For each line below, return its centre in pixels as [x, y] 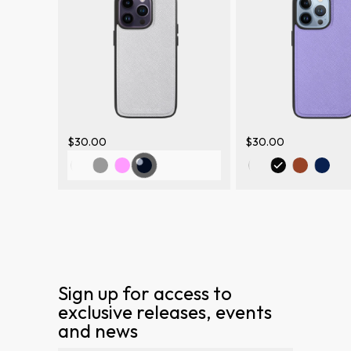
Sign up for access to [145, 293]
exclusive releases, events [165, 311]
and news [98, 330]
